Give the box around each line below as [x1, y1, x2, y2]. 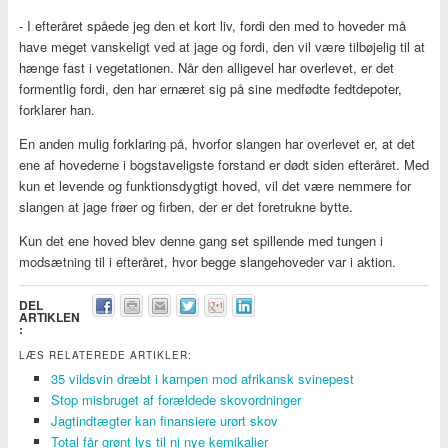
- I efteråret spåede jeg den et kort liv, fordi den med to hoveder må [18, 15, 406, 35]
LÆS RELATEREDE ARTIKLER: [18, 347, 192, 362]
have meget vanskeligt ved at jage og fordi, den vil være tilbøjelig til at [18, 36, 425, 56]
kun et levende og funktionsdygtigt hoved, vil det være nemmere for [18, 175, 411, 195]
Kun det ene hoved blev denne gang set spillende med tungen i [18, 230, 383, 250]
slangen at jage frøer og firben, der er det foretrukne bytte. [18, 196, 353, 216]
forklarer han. [18, 99, 95, 119]
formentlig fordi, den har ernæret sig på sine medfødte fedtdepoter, [18, 78, 402, 98]
